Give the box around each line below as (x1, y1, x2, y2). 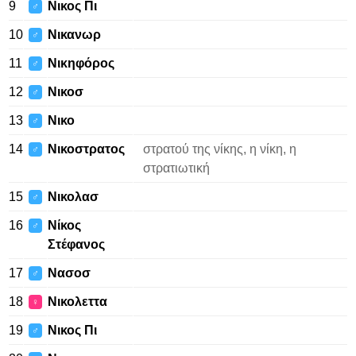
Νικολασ (48, 190, 99, 203)
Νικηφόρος (48, 56, 114, 70)
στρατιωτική (143, 161, 210, 175)
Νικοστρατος (48, 142, 125, 156)
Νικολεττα (48, 295, 107, 308)
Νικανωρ (48, 28, 101, 41)
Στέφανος (48, 238, 105, 251)
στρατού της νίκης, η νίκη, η (143, 142, 296, 156)
